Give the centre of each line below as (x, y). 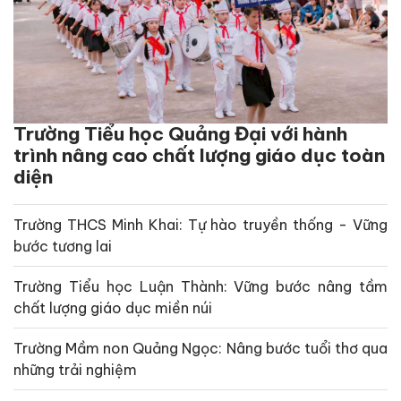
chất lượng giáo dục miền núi (113, 307)
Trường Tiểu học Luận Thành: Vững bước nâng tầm (200, 286)
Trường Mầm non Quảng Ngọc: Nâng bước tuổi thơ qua (200, 348)
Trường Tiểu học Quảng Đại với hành (180, 133)
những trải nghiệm (75, 369)
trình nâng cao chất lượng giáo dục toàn (199, 155)
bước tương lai (63, 246)
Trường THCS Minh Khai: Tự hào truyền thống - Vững (200, 224)
